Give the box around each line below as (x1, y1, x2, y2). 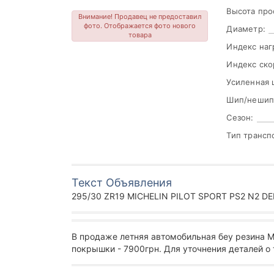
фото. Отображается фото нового (84, 21, 196, 31)
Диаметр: (226, 24, 265, 34)
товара (128, 31, 152, 40)
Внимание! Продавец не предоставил (78, 12, 202, 21)
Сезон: (226, 113, 254, 123)
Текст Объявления (72, 176, 172, 190)
